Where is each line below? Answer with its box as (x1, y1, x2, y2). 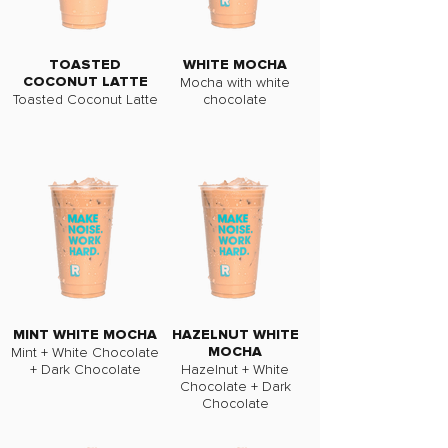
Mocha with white (180, 74, 290, 91)
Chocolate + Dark (179, 378, 291, 395)
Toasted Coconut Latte (12, 91, 158, 108)
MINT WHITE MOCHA (13, 328, 157, 342)
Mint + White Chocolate (11, 344, 159, 361)
